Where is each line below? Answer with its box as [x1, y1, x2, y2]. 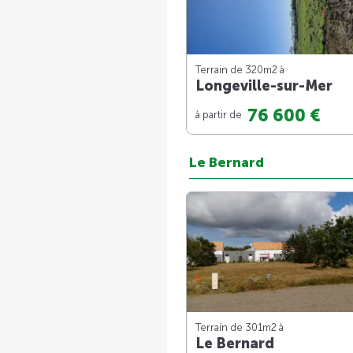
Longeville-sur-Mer [195, 76, 333, 95]
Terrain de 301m [195, 321, 271, 333]
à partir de [195, 108, 244, 121]
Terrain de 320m [195, 63, 272, 76]
